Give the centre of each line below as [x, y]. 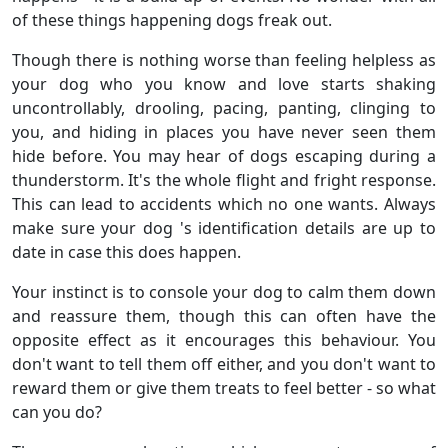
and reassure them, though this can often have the [224, 315]
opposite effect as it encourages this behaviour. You [224, 339]
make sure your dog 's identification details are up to [224, 227]
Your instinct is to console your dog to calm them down [224, 291]
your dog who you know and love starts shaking [224, 83]
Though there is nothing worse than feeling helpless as [224, 59]
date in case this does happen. [126, 251]
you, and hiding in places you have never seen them [224, 131]
